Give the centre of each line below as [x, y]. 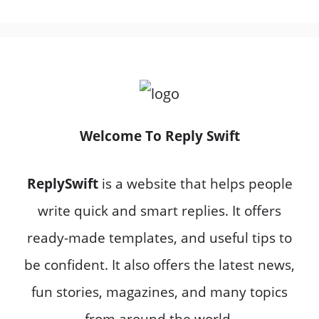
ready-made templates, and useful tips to [159, 237]
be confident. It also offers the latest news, [159, 265]
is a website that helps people [195, 183]
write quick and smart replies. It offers [159, 210]
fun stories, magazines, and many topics [159, 292]
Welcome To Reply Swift [159, 136]
